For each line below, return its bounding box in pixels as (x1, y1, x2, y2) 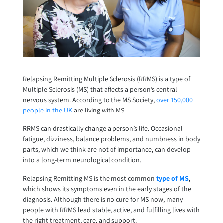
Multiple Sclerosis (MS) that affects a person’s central (22, 85, 177, 94)
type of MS (156, 174, 189, 183)
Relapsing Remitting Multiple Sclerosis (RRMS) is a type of (22, 74, 190, 84)
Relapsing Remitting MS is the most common (22, 174, 156, 183)
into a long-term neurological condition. (22, 155, 141, 165)
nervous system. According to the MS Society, (22, 95, 156, 105)
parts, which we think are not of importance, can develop (22, 145, 191, 154)
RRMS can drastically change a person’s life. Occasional (22, 124, 183, 133)
